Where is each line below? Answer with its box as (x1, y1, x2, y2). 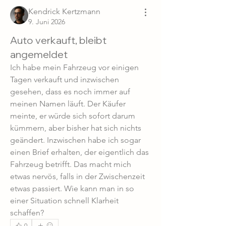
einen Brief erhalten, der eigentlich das (10, 147, 149, 157)
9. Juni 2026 (28, 17, 65, 26)
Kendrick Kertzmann (28, 7, 100, 16)
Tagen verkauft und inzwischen (10, 75, 119, 84)
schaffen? (10, 208, 44, 217)
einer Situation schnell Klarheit (10, 196, 119, 205)
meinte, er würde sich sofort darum (10, 111, 135, 121)
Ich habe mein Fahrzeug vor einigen (10, 63, 139, 72)
